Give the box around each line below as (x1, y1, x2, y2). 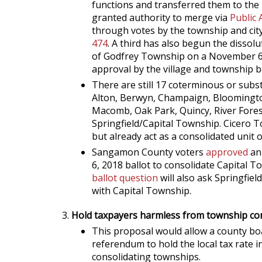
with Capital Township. (92, 184, 191, 197)
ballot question (92, 171, 158, 184)
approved (206, 146, 248, 158)
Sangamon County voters (92, 146, 206, 158)
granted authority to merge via (92, 11, 230, 24)
